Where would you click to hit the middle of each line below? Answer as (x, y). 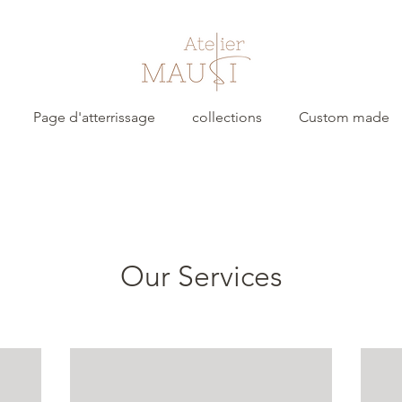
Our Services (201, 276)
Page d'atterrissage (94, 117)
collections (227, 117)
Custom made (344, 117)
